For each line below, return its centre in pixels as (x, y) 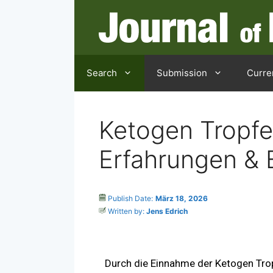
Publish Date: (129, 199)
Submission (182, 73)
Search (102, 73)
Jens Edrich (166, 211)
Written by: (125, 211)
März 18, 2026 (182, 199)
